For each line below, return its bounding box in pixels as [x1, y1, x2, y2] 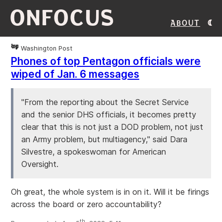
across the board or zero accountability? [11, 199, 162, 209]
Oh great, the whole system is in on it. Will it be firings [11, 187, 209, 197]
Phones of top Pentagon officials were [11, 55, 201, 67]
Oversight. [21, 159, 58, 169]
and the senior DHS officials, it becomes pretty [21, 110, 196, 119]
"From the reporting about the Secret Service [21, 97, 189, 107]
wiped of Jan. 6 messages [11, 68, 139, 80]
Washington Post [19, 45, 72, 52]
